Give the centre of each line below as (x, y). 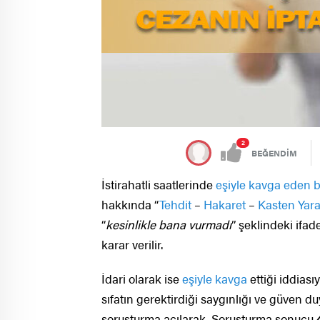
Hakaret (225, 204)
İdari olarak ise (142, 279)
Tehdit (175, 204)
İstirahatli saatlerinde (159, 184)
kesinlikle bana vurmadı (169, 224)
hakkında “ (130, 204)
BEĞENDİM (274, 153)
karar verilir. (132, 244)
